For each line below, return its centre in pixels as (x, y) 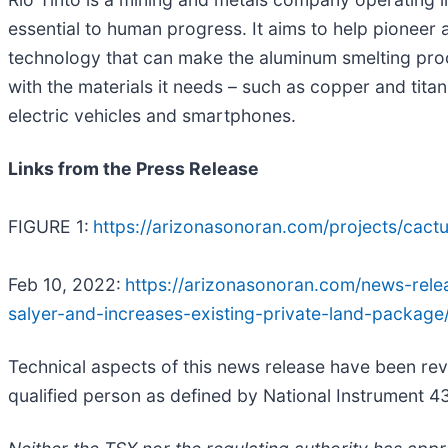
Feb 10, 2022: (64, 284)
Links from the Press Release (133, 168)
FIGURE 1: (48, 226)
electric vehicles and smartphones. (152, 115)
